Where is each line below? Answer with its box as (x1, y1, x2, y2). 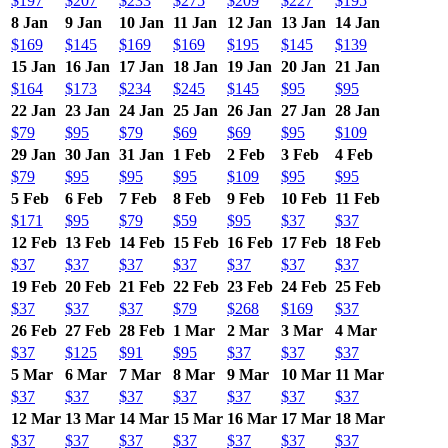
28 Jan (335, 101, 380, 119)
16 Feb (227, 233, 273, 251)
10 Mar (281, 365, 331, 383)
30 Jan (65, 145, 110, 163)
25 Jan (173, 101, 218, 119)
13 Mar (65, 409, 115, 427)
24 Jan (119, 101, 164, 119)
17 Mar (281, 409, 331, 427)
